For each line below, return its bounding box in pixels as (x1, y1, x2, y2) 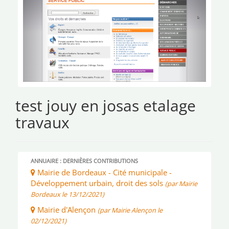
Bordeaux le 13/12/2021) (31, 190, 104, 199)
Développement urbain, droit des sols (31, 178, 165, 189)
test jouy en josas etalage (15, 95, 196, 117)
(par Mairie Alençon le (98, 205, 163, 215)
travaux (15, 112, 70, 133)
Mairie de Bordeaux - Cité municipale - (35, 167, 172, 178)
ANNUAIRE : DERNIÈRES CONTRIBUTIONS (31, 157, 138, 165)
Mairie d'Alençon (35, 204, 98, 215)
